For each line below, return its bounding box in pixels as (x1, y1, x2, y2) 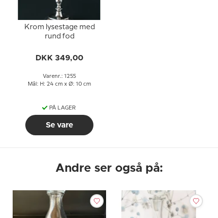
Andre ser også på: (55, 163, 163, 174)
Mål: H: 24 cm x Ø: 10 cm (28, 82, 91, 87)
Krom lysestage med (24, 24, 95, 31)
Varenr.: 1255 (43, 74, 76, 79)
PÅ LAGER (49, 106, 76, 110)
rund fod (44, 33, 74, 40)
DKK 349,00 (36, 54, 83, 62)
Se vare (46, 121, 73, 129)
